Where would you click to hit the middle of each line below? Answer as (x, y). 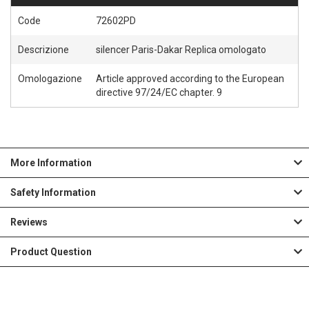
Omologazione (50, 79)
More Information (51, 163)
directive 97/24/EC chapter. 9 (159, 93)
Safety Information (53, 193)
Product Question (51, 252)
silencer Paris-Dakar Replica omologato (181, 50)
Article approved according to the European (190, 79)
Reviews (29, 222)
